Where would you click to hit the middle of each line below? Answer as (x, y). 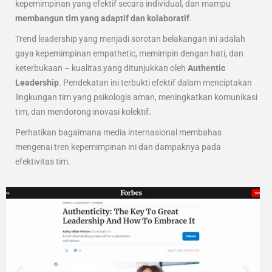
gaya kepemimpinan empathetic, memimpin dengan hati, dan (129, 53)
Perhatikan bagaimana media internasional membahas (118, 132)
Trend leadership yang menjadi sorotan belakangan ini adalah (130, 39)
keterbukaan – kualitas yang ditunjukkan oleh (101, 68)
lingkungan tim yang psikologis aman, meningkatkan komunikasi (136, 97)
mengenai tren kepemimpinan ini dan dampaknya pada (118, 147)
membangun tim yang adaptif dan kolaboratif (102, 18)
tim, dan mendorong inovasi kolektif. (83, 111)
